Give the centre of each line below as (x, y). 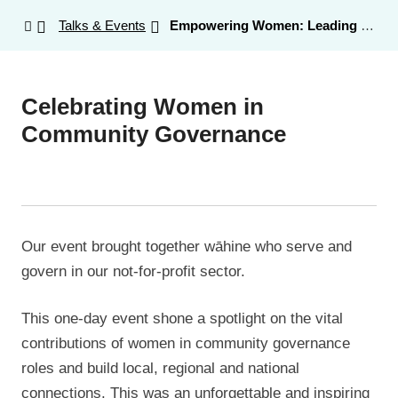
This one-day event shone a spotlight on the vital (182, 318)
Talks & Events (102, 25)
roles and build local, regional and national (160, 368)
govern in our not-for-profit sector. (133, 271)
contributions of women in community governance (186, 343)
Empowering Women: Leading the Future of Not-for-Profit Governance (265, 25)
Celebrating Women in (143, 106)
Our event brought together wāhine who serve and (187, 246)
